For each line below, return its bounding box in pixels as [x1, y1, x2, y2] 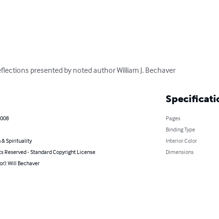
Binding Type [165, 125, 195, 133]
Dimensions [165, 148, 194, 155]
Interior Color [165, 136, 197, 144]
